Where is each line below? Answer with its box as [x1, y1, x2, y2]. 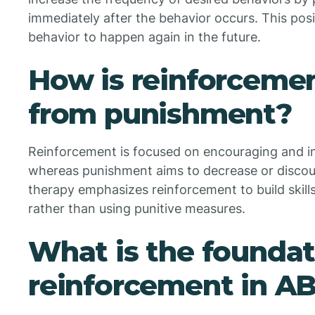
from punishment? [28, 96, 292, 131]
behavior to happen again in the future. [28, 29, 261, 44]
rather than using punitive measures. [28, 200, 245, 216]
